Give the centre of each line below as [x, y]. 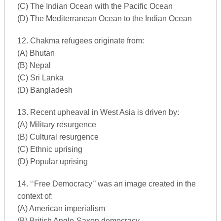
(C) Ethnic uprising [50, 149]
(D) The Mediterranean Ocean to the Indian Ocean [104, 18]
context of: [35, 196]
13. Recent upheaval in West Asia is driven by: [98, 112]
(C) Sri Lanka [40, 78]
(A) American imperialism [61, 208]
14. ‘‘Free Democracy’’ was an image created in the [106, 184]
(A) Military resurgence [56, 125]
